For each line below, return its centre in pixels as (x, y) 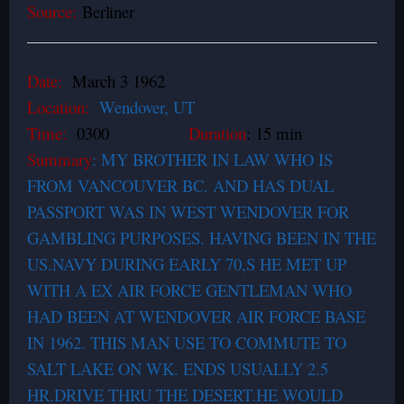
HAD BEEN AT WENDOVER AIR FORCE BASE (196, 316)
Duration (217, 133)
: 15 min (274, 133)
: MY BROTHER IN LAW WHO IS (212, 159)
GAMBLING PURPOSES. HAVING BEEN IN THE (202, 238)
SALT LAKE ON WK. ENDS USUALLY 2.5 (178, 368)
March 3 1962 (114, 81)
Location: (61, 107)
